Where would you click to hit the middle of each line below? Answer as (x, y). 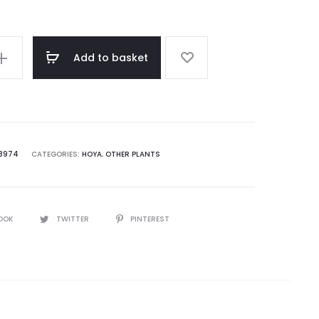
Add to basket (111, 58)
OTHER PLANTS (132, 154)
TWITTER (73, 219)
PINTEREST (150, 219)
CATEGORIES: (56, 154)
